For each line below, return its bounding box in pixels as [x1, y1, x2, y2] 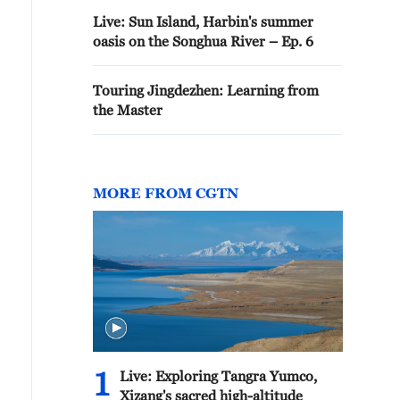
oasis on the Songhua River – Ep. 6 [93, 33, 313, 49]
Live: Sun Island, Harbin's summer [93, 13, 313, 29]
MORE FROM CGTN [93, 185, 238, 201]
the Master [93, 102, 162, 118]
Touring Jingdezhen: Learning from [93, 82, 319, 98]
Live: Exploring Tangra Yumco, [120, 368, 317, 384]
